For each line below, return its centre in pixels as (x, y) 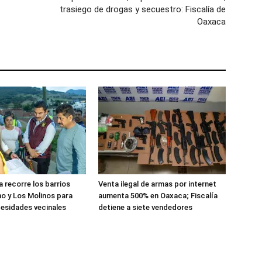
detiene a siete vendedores (145, 207)
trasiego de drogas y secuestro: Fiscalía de (143, 9)
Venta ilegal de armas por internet (157, 184)
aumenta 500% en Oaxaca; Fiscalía (158, 196)
